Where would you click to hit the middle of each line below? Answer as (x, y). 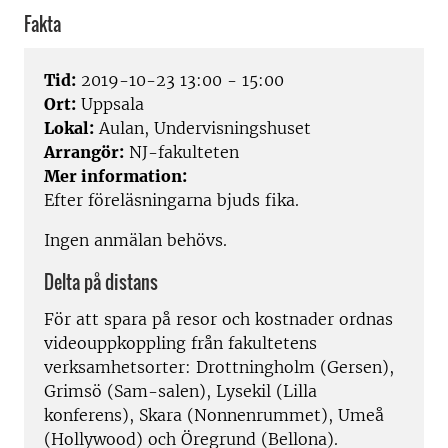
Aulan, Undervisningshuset (202, 128)
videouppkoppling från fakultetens (180, 342)
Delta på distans (101, 282)
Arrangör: (84, 152)
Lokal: (69, 128)
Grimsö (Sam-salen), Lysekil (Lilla (180, 390)
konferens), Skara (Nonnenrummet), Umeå (214, 414)
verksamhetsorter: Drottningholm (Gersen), (219, 366)
